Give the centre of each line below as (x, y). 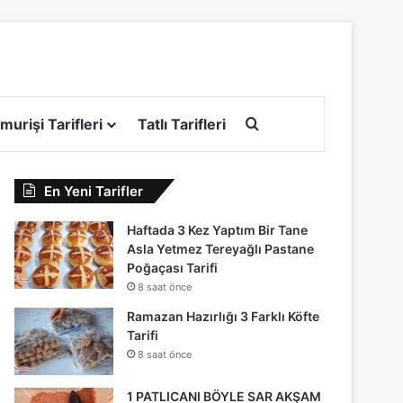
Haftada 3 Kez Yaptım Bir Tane (218, 229)
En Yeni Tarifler (94, 191)
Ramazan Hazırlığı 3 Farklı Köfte (224, 316)
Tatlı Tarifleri (182, 124)
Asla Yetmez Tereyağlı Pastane (221, 248)
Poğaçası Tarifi (173, 267)
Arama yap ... (302, 123)
